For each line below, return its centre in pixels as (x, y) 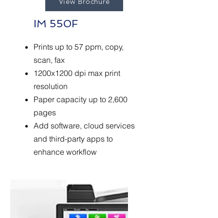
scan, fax (49, 60)
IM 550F (56, 23)
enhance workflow (65, 152)
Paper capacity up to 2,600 (81, 99)
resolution (51, 86)
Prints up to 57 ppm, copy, (79, 47)
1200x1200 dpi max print (77, 73)
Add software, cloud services (84, 126)
